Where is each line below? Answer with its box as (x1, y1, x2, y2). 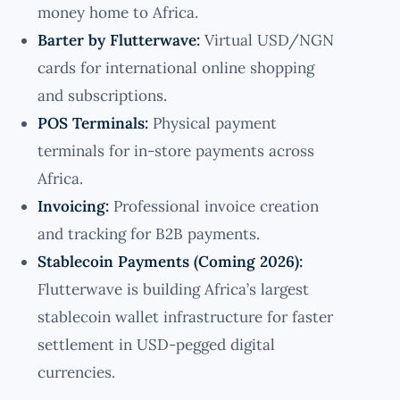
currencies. (37, 362, 115, 383)
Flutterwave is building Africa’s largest (37, 279, 309, 300)
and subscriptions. (37, 86, 167, 106)
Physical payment (148, 113, 277, 134)
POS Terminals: (37, 113, 148, 134)
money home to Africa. (37, 3, 198, 23)
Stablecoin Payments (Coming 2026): (37, 252, 303, 272)
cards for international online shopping (37, 58, 314, 79)
